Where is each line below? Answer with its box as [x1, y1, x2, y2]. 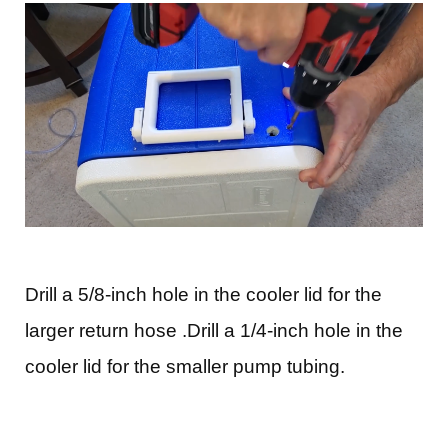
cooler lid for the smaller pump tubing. [25, 356, 345, 378]
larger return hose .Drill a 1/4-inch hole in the [25, 320, 403, 342]
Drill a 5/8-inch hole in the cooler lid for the [25, 284, 382, 306]
